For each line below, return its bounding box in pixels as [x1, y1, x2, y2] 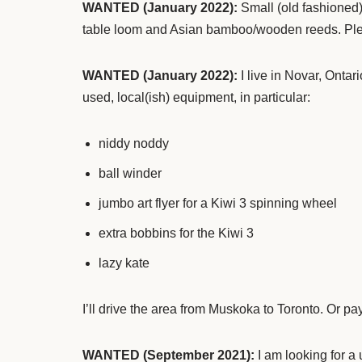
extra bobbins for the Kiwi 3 [99, 225, 254, 240]
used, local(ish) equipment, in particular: [82, 90, 310, 104]
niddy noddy [99, 136, 169, 150]
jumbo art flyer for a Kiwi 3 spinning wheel [99, 196, 337, 210]
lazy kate [99, 255, 149, 270]
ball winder [99, 166, 162, 180]
